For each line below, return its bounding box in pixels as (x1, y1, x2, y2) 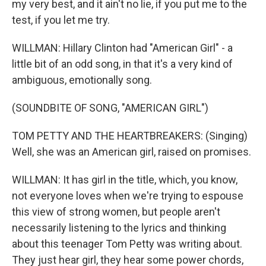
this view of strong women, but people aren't (12, 205, 220, 218)
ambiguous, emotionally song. (12, 74, 152, 86)
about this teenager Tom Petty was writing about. (12, 237, 242, 250)
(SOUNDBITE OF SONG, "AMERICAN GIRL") (12, 102, 208, 114)
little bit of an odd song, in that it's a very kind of (12, 58, 233, 70)
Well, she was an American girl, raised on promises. (12, 145, 251, 158)
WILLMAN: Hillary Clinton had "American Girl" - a (12, 42, 233, 54)
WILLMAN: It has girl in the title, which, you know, (12, 173, 237, 186)
